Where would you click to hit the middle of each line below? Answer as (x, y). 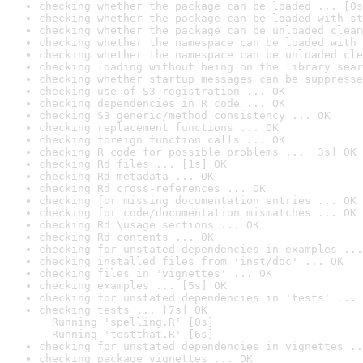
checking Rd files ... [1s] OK (133, 164)
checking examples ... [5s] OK (133, 286)
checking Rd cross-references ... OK (152, 188)
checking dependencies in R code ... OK (162, 103)
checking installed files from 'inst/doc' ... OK (191, 261)
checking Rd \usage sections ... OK (149, 225)
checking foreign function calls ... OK (162, 140)
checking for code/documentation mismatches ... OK (198, 213)
